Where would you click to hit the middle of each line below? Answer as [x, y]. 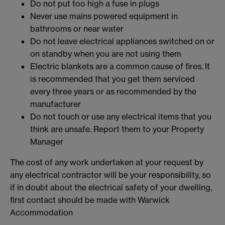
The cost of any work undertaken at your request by [107, 162]
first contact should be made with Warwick [90, 200]
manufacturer [55, 104]
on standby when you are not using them [106, 53]
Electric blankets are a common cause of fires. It [120, 66]
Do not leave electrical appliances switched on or [122, 41]
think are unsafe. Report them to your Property [117, 129]
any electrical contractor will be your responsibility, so [110, 175]
